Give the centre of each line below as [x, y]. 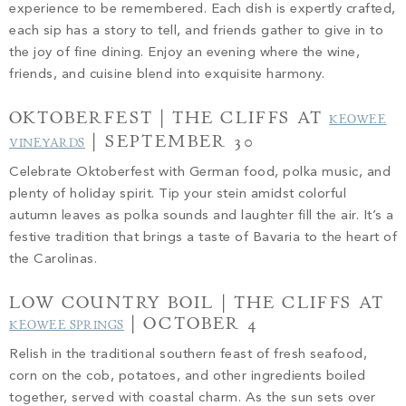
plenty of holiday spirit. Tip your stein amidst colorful [178, 194]
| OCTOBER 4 [195, 323]
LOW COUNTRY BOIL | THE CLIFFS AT [197, 302]
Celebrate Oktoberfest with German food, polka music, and [200, 172]
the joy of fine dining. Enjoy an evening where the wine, [184, 53]
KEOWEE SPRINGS [67, 325]
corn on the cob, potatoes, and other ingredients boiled [188, 376]
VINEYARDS [48, 143]
